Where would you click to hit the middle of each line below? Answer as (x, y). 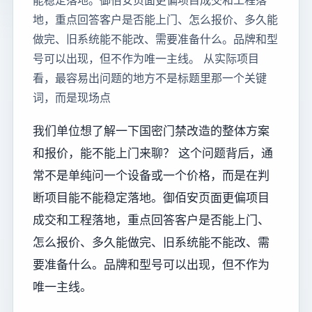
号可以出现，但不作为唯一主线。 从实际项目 (146, 58)
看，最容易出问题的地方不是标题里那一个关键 (150, 78)
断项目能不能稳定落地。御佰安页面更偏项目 (151, 198)
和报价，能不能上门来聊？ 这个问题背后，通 (153, 153)
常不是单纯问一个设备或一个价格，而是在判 (151, 175)
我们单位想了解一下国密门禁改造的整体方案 (151, 131)
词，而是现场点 (72, 97)
